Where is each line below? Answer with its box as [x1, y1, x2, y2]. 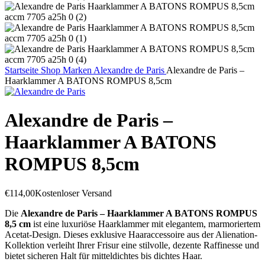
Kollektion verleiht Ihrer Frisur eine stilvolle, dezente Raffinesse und [5, 240, 259, 250]
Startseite [5, 65, 41, 75]
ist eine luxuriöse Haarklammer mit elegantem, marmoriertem [31, 218, 260, 229]
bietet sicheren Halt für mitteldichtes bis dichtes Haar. [5, 250, 202, 261]
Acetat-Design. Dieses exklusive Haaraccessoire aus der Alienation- [5, 229, 257, 240]
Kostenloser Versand [35, 188, 112, 198]
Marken [63, 65, 93, 75]
